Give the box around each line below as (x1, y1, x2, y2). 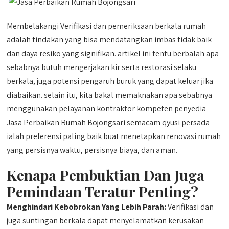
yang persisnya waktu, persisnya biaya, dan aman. (7, 144, 178, 155)
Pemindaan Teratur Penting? (7, 181, 199, 201)
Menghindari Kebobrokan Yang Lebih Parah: (7, 201, 167, 212)
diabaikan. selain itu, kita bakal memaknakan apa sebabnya (7, 89, 213, 100)
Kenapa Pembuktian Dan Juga (7, 165, 205, 185)
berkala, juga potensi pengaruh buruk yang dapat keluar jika (7, 75, 214, 86)
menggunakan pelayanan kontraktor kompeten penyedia (7, 103, 207, 114)
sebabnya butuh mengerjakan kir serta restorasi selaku (7, 61, 197, 73)
